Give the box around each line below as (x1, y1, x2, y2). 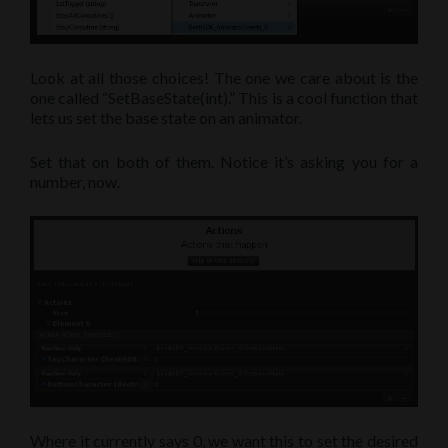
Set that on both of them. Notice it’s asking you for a (30, 152, 418, 172)
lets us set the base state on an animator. (30, 108, 302, 128)
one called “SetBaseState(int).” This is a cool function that (30, 88, 418, 108)
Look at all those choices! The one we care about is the (30, 68, 418, 88)
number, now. (30, 172, 120, 192)
